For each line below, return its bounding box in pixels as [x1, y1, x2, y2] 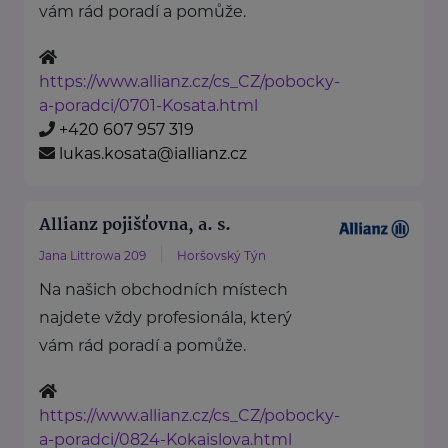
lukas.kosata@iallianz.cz [59, 144, 247, 164]
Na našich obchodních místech [39, 280, 288, 300]
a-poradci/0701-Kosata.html [39, 96, 258, 116]
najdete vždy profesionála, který [39, 308, 292, 328]
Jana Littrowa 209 [39, 248, 146, 264]
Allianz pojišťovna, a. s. [39, 212, 231, 240]
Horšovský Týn [177, 248, 266, 264]
